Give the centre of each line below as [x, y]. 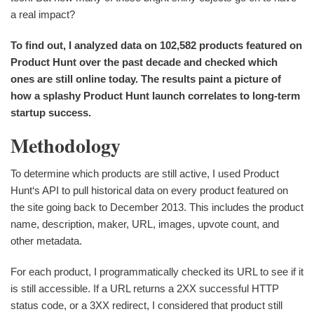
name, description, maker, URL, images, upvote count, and [145, 224]
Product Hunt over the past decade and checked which [144, 62]
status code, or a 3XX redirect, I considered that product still [146, 305]
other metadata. [46, 240]
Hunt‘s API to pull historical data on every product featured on [149, 190]
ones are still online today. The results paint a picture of [146, 79]
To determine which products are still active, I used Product [145, 173]
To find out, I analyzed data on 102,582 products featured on [156, 45]
